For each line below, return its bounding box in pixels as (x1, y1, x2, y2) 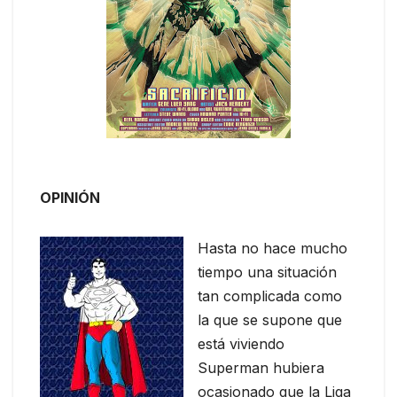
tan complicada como (198, 287, 342, 306)
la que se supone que (198, 311, 342, 330)
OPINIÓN (40, 189, 100, 207)
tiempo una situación (198, 263, 337, 282)
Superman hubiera (198, 359, 324, 378)
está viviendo (198, 335, 284, 354)
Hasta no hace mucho (198, 239, 347, 258)
